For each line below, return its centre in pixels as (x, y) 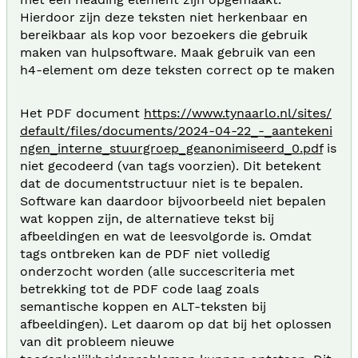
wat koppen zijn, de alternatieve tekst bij (147, 218)
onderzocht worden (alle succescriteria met (157, 271)
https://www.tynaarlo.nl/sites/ (238, 113)
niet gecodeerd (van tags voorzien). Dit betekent (171, 165)
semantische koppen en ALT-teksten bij (143, 306)
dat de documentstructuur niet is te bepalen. (161, 183)
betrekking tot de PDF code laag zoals (139, 288)
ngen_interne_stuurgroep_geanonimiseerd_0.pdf (171, 148)
